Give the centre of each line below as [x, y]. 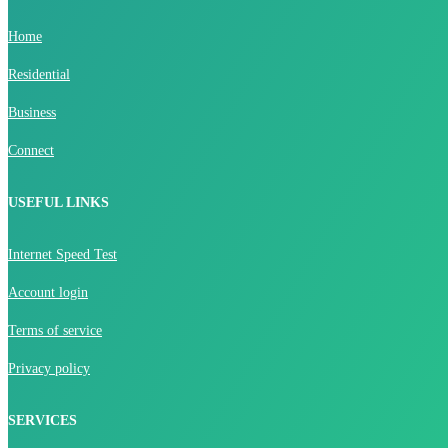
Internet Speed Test [62, 254]
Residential [39, 74]
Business [32, 112]
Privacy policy [49, 368]
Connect [31, 150]
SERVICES [42, 420]
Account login [48, 292]
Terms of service [55, 330]
